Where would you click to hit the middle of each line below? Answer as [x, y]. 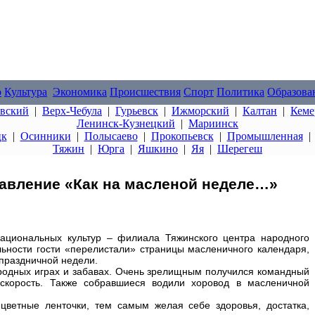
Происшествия [145, 92]
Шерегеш [240, 149]
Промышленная [265, 136]
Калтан [260, 111]
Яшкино [158, 149]
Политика [240, 92]
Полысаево [111, 136]
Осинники [45, 136]
